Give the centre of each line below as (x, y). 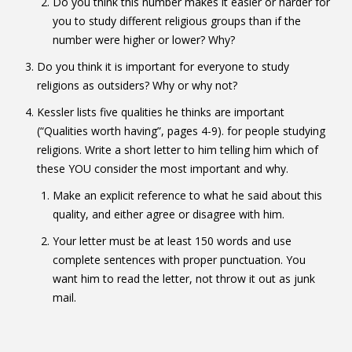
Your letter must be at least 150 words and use (172, 241)
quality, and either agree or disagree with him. (168, 214)
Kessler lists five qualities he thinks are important (160, 112)
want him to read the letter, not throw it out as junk (183, 279)
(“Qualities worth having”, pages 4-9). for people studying (181, 131)
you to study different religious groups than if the (176, 21)
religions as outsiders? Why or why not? (137, 86)
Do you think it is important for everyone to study (163, 67)
